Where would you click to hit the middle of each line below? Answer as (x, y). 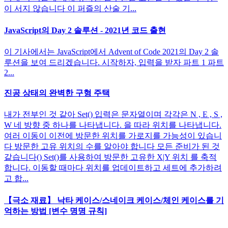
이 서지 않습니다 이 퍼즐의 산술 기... (70, 9)
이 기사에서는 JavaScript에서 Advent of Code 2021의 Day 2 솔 (111, 51)
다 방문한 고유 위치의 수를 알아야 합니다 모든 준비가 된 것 (112, 147)
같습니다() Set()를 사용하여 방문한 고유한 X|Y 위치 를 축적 (110, 157)
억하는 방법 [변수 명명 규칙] (55, 211)
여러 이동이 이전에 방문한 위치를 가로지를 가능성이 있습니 (113, 136)
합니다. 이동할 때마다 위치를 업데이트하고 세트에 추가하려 (113, 168)
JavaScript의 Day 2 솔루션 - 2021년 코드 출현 (85, 30)
